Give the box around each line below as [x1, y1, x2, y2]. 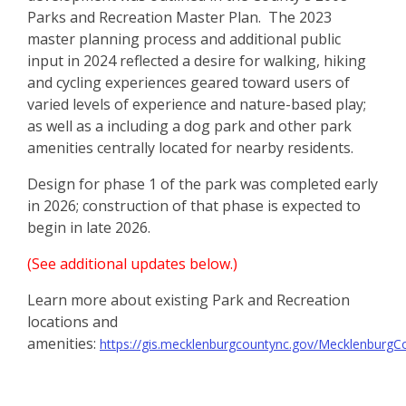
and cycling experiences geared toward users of [27, 72, 350, 93]
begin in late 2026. [27, 217, 154, 238]
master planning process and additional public [27, 29, 341, 50]
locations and [27, 312, 118, 333]
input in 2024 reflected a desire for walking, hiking [27, 51, 366, 72]
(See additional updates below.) [27, 254, 237, 275]
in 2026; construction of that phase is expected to [27, 196, 361, 217]
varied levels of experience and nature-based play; [27, 94, 366, 115]
